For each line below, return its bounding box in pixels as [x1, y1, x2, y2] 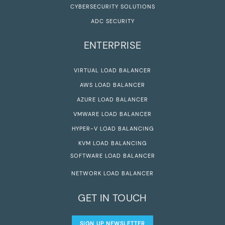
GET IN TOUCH [78, 191, 147, 204]
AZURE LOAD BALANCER [77, 96, 148, 103]
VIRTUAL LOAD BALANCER [74, 67, 151, 74]
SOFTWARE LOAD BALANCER [70, 152, 155, 160]
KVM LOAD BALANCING [78, 140, 147, 147]
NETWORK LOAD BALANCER [71, 170, 154, 177]
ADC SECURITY [90, 17, 135, 25]
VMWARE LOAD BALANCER [73, 110, 152, 118]
